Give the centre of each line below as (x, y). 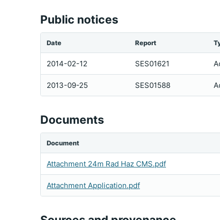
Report (146, 43)
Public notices (79, 20)
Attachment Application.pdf (93, 185)
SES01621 (152, 64)
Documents (72, 120)
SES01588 (153, 85)
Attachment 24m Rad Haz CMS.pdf (106, 164)
